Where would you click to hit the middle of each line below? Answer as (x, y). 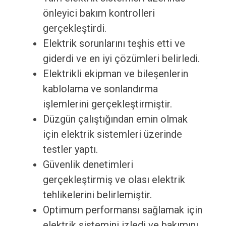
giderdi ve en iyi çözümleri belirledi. (121, 59)
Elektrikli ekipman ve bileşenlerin (115, 74)
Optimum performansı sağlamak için (122, 210)
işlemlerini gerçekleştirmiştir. (107, 104)
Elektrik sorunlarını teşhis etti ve (114, 44)
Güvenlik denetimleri (88, 165)
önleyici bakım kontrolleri (99, 13)
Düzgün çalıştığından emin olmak (115, 119)
